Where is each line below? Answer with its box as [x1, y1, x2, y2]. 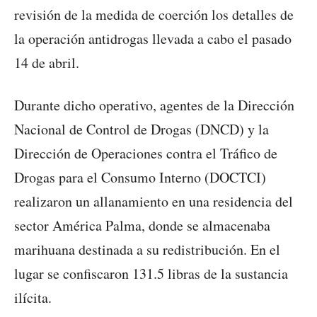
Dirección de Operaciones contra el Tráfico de [14, 144, 277, 163]
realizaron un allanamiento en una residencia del [14, 192, 293, 212]
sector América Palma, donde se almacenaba [14, 216, 270, 236]
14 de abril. [14, 53, 79, 73]
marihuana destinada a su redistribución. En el [14, 240, 280, 260]
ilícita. [14, 288, 52, 308]
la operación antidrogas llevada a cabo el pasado [14, 29, 292, 49]
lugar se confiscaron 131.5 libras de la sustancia [14, 264, 288, 284]
